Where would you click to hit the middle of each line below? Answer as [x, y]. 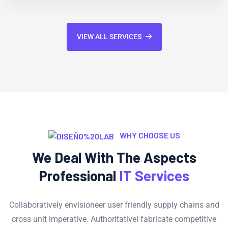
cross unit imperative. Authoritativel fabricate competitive [114, 219]
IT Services [154, 176]
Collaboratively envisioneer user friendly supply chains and [114, 205]
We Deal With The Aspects [114, 158]
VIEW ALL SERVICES [109, 37]
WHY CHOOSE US [149, 135]
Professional [79, 176]
